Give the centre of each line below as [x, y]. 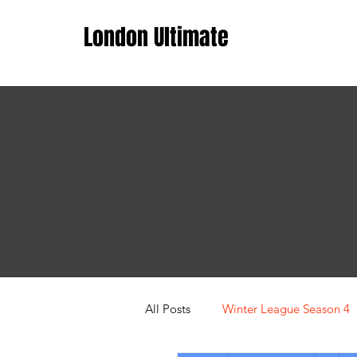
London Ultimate [156, 37]
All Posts [168, 308]
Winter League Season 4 [286, 308]
